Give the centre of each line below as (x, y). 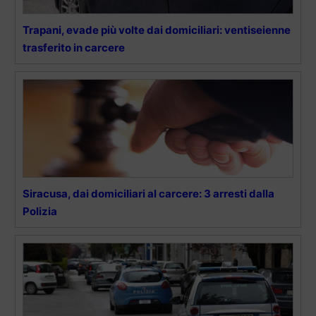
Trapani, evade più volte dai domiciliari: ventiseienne (157, 30)
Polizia (40, 212)
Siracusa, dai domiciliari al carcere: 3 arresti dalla (148, 194)
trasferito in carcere (74, 48)
